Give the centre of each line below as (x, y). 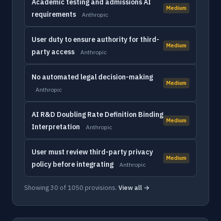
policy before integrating (73, 164)
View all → (134, 188)
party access (53, 52)
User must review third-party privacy (92, 152)
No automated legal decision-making (92, 77)
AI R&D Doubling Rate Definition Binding (97, 114)
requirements (54, 14)
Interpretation (56, 127)
